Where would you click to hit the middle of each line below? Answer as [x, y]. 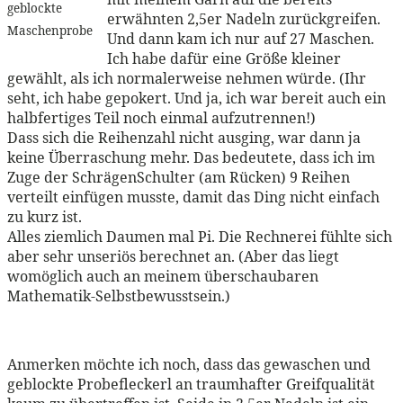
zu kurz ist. [45, 217]
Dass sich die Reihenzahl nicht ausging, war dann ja [184, 138]
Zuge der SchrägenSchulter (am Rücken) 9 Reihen [179, 178]
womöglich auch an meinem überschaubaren [163, 277]
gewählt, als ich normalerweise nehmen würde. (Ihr [187, 79]
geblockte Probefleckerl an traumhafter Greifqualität [191, 385]
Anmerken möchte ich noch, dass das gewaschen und [189, 365]
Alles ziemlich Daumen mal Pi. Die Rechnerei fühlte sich [200, 237]
